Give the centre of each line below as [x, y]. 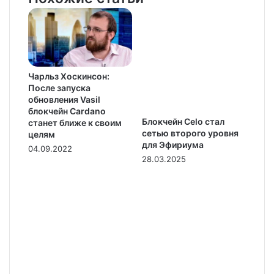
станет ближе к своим [75, 122]
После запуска [59, 87]
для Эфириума [173, 145]
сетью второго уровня [190, 133]
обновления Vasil [64, 99]
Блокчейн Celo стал [183, 121]
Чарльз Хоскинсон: [69, 76]
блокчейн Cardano [67, 111]
